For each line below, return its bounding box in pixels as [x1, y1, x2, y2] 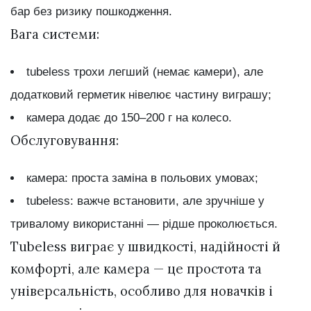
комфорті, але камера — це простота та [10, 260, 262, 278]
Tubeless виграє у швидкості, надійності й [10, 238, 280, 255]
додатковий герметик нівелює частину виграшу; [10, 88, 271, 102]
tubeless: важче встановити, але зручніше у [26, 194, 264, 208]
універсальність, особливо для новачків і [10, 283, 273, 300]
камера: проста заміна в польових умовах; [26, 171, 258, 185]
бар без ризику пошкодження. [10, 4, 172, 18]
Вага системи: [10, 25, 99, 42]
